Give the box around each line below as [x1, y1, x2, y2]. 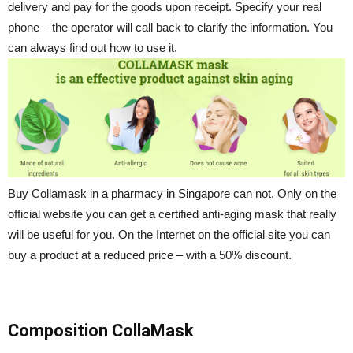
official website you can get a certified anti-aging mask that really [8, 206, 336, 221]
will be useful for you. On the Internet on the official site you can [8, 227, 330, 241]
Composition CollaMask [8, 320, 194, 340]
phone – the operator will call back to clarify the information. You [8, 20, 333, 34]
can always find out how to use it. [8, 40, 177, 54]
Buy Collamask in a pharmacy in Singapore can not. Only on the [8, 186, 336, 200]
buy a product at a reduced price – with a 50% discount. [8, 247, 292, 262]
